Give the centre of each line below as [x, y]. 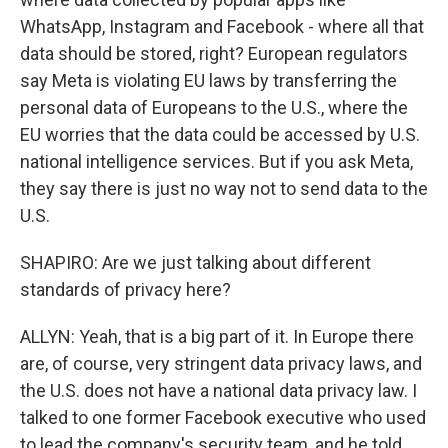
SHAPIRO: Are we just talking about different [195, 262]
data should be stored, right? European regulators [214, 53]
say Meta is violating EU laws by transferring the [208, 80]
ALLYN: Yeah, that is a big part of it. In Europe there [217, 336]
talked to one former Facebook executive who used [223, 417]
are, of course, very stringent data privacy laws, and [221, 363]
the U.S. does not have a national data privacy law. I [218, 390]
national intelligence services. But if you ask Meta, [216, 161]
